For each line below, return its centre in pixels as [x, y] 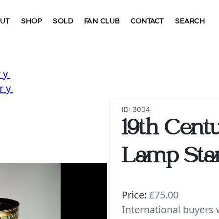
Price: [134, 195]
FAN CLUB [102, 21]
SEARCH [190, 21]
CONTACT [147, 21]
